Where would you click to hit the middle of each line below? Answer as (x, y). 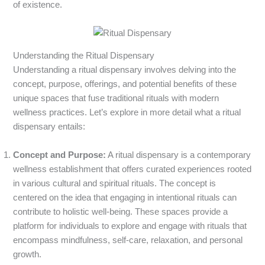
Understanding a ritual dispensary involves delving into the (125, 70)
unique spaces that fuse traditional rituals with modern (116, 98)
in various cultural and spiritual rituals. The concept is (115, 183)
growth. (28, 254)
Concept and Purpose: (60, 155)
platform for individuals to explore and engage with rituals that (130, 226)
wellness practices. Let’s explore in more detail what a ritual (127, 113)
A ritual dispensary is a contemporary (179, 155)
